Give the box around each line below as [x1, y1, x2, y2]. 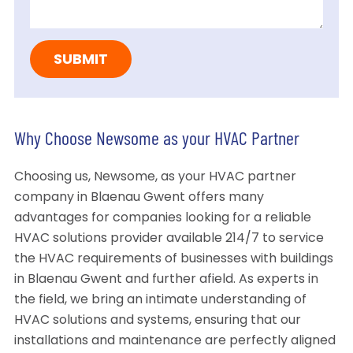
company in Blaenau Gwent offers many [13, 191, 264, 205]
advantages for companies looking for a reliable [13, 212, 311, 225]
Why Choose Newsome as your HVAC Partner [13, 131, 299, 150]
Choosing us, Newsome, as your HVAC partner [13, 171, 296, 184]
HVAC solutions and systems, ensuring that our [13, 314, 301, 328]
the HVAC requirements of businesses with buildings [13, 253, 333, 266]
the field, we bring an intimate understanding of [13, 294, 307, 307]
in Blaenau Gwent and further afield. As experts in [13, 273, 318, 287]
